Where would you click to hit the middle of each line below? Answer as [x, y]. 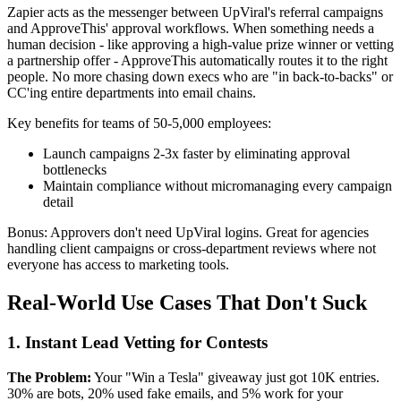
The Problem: [49, 377]
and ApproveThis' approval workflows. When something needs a [191, 29]
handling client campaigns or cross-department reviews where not [192, 249]
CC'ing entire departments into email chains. [132, 93]
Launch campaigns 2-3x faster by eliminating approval [196, 154]
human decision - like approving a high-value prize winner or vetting [200, 45]
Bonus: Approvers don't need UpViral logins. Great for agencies [188, 233]
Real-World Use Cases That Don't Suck [187, 303]
